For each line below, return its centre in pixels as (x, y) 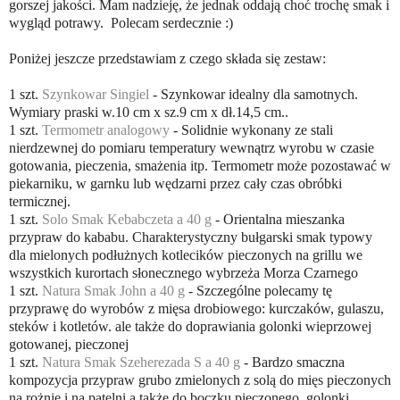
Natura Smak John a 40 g (113, 291)
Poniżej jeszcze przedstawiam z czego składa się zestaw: (167, 59)
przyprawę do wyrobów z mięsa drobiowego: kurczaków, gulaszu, (196, 309)
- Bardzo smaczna (292, 362)
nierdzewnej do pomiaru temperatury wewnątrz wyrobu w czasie (192, 148)
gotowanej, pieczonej (69, 345)
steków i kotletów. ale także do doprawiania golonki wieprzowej (190, 327)
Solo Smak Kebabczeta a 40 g (127, 220)
